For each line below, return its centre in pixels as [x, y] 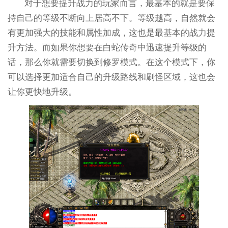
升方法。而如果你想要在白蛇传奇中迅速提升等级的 [107, 47]
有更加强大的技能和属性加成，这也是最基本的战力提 [111, 33]
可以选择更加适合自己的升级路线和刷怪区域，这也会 [111, 77]
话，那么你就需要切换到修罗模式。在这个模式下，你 [111, 62]
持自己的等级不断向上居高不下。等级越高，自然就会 [111, 18]
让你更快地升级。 [42, 92]
